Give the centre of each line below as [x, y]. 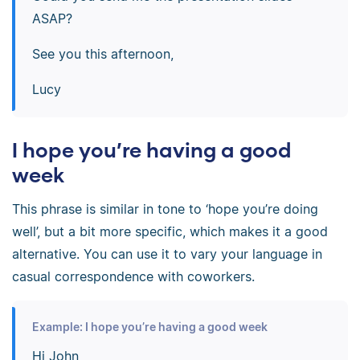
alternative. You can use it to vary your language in [167, 254]
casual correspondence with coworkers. [133, 276]
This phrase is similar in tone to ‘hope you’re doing [165, 209]
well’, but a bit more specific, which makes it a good [170, 231]
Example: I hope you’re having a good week [149, 327]
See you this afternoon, [102, 54]
